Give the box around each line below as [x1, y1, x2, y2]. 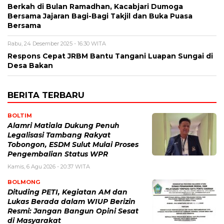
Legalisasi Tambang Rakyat [7, 131, 110, 139]
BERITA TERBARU [7, 90, 84, 100]
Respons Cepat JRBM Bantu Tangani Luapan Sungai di [7, 52, 213, 60]
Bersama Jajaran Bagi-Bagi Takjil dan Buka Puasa [7, 12, 192, 20]
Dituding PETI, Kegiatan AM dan [7, 188, 127, 196]
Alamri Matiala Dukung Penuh [7, 121, 119, 130]
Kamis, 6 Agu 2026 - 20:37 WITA [7, 163, 90, 170]
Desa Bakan [7, 61, 53, 70]
